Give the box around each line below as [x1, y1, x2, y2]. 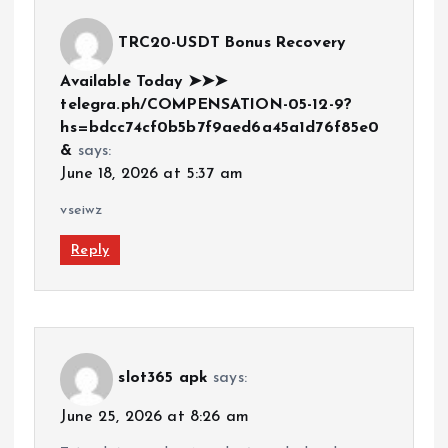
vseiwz [60, 202, 103, 218]
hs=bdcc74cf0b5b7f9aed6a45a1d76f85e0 [60, 119, 380, 136]
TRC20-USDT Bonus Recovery [118, 35, 345, 52]
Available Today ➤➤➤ [60, 73, 228, 90]
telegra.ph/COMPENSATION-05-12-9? [60, 96, 352, 113]
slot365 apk [118, 370, 208, 387]
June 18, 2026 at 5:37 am [60, 165, 243, 182]
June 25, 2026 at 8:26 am [60, 408, 249, 425]
